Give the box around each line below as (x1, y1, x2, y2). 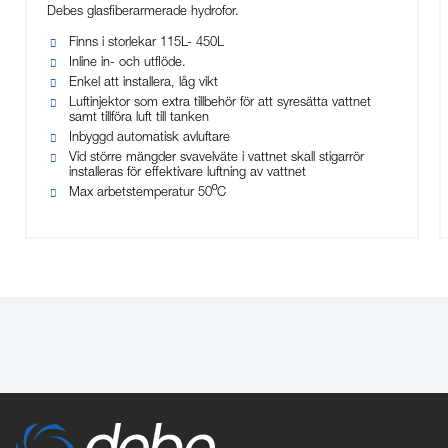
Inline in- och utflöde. (69, 57, 186, 71)
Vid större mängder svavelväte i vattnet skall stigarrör (69, 152, 364, 166)
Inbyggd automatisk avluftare (69, 132, 230, 146)
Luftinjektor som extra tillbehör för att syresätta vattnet (69, 97, 371, 111)
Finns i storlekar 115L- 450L (69, 37, 228, 51)
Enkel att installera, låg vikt (69, 77, 218, 91)
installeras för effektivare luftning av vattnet (69, 167, 306, 181)
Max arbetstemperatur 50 (69, 187, 212, 201)
